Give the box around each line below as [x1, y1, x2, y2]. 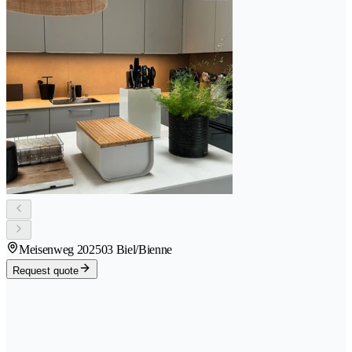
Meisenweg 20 [19, 242, 90, 256]
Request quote [13, 264, 79, 277]
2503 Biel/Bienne [89, 242, 173, 256]
